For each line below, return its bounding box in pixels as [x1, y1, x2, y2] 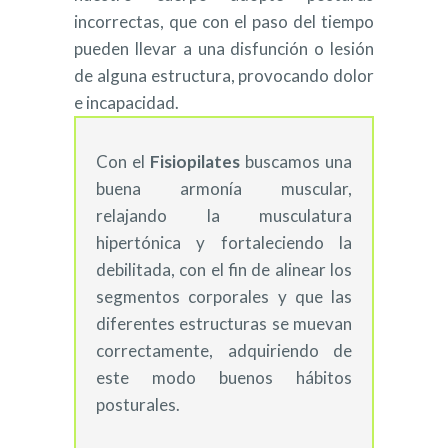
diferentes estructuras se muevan [96, 313, 352, 334]
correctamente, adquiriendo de [96, 340, 352, 361]
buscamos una [245, 151, 352, 172]
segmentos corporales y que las [96, 286, 352, 307]
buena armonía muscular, [96, 178, 352, 199]
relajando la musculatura [96, 205, 352, 226]
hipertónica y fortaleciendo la [96, 232, 352, 253]
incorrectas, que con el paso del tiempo [74, 11, 374, 32]
